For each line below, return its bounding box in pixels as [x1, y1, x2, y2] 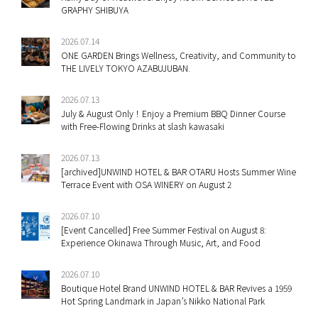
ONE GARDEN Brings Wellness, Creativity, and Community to [61, 49, 296, 62]
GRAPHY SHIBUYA [61, 4, 128, 16]
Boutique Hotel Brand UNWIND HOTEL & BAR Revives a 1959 [61, 282, 292, 295]
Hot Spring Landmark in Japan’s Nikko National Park [61, 295, 265, 307]
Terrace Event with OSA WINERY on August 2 [61, 178, 231, 191]
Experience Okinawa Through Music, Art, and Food [61, 236, 261, 249]
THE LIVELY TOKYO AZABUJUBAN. [61, 62, 190, 75]
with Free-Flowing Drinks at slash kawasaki [61, 120, 224, 133]
